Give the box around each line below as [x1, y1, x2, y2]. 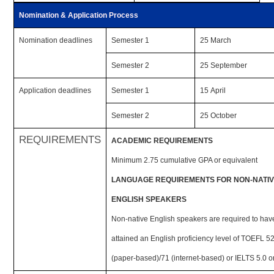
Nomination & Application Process [19, 11, 139, 20]
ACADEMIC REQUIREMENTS [111, 136, 213, 145]
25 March [200, 36, 232, 45]
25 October [200, 111, 237, 120]
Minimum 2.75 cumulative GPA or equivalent [111, 156, 258, 165]
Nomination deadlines [19, 36, 93, 45]
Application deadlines [19, 86, 92, 95]
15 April [200, 86, 226, 95]
